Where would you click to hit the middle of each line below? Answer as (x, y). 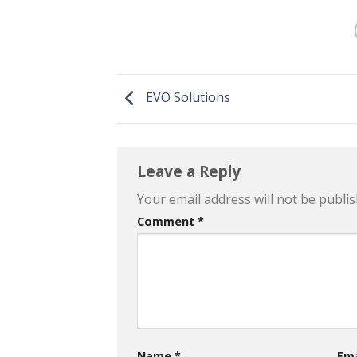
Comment (167, 221)
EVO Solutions (186, 98)
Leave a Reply (191, 171)
